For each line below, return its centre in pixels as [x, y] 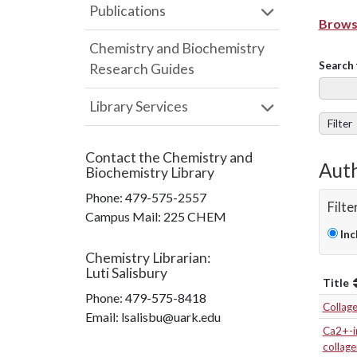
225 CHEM [195, 216]
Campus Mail [122, 216]
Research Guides [142, 69]
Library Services [139, 106]
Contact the [124, 157]
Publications [127, 11]
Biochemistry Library [150, 173]
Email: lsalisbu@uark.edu [153, 317]
